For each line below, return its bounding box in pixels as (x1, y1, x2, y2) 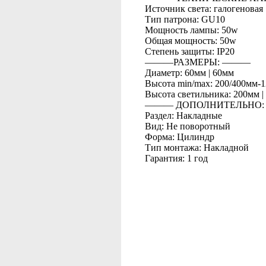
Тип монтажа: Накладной (145, 142, 249, 153)
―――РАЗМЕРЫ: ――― (145, 57, 251, 67)
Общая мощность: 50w (145, 36, 236, 46)
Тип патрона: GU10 (145, 14, 225, 24)
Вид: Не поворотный (145, 121, 230, 131)
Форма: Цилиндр (145, 132, 214, 142)
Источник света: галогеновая (145, 4, 263, 14)
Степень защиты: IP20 (145, 46, 235, 56)
